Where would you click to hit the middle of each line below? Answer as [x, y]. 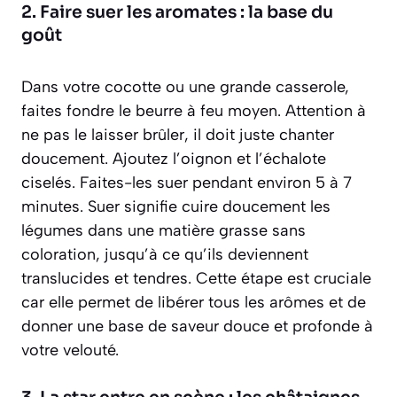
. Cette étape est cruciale [280, 278]
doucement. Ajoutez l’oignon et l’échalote [174, 158]
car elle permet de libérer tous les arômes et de [194, 302]
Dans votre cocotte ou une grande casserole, [185, 86]
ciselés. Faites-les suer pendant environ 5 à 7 [187, 182]
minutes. [54, 206]
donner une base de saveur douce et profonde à [197, 326]
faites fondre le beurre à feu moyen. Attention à [194, 110]
